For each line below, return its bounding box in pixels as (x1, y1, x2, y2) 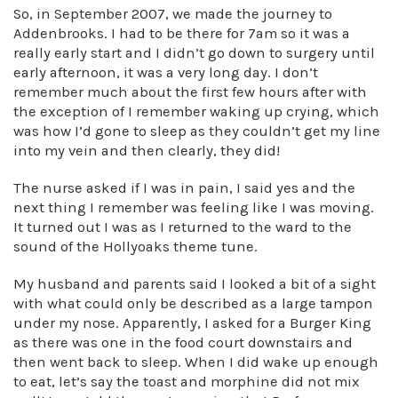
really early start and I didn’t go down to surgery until (13, 44, 375, 61)
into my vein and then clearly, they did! (13, 142, 280, 159)
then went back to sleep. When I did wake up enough (13, 354, 378, 370)
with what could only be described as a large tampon (13, 295, 373, 312)
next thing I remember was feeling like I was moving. (13, 199, 374, 216)
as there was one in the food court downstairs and (13, 334, 353, 351)
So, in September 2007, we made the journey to (13, 5, 332, 22)
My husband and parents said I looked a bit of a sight (13, 275, 376, 292)
